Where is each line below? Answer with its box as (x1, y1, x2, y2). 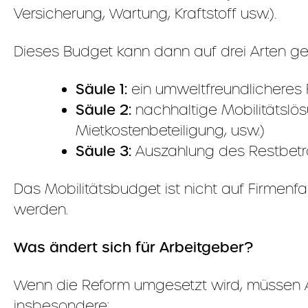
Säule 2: (76, 101, 131, 119)
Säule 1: (76, 80, 127, 98)
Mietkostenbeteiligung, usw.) (76, 122, 265, 139)
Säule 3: (76, 142, 131, 160)
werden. (14, 201, 68, 218)
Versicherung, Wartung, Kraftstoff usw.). (14, 5, 276, 22)
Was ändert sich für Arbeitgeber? (14, 239, 253, 256)
